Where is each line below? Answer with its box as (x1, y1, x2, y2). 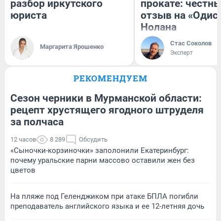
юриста (10, 9, 47, 21)
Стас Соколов (170, 39, 212, 47)
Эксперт (170, 49, 193, 56)
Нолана (141, 21, 177, 33)
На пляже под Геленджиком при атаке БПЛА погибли (10, 191, 198, 201)
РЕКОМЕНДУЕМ (74, 72, 147, 84)
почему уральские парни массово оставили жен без (10, 155, 195, 165)
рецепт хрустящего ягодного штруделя (10, 104, 204, 116)
